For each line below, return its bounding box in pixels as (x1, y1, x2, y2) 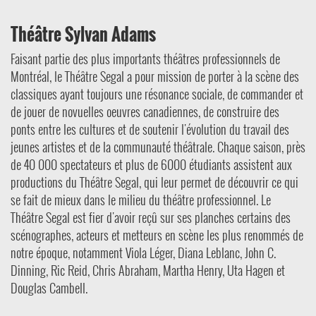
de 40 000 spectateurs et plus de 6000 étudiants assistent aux (11, 154, 292, 174)
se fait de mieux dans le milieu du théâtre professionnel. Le (11, 190, 271, 209)
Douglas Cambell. (11, 278, 87, 297)
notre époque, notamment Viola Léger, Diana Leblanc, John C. (11, 243, 276, 262)
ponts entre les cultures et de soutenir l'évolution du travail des (11, 119, 289, 138)
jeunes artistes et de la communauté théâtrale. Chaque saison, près (11, 137, 305, 156)
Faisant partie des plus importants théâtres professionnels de (11, 49, 280, 68)
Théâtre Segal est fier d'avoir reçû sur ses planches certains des (11, 207, 291, 226)
